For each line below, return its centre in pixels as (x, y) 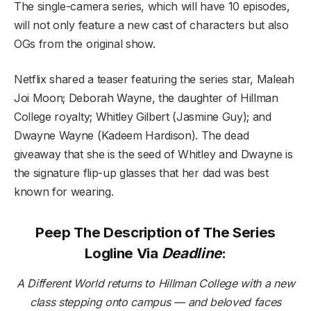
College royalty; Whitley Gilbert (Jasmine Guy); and (143, 116)
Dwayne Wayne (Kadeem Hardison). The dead (132, 135)
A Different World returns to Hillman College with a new (155, 284)
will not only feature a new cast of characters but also (151, 25)
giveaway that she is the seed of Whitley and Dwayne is (153, 154)
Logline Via (123, 253)
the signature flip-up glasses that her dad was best (141, 173)
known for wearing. (64, 191)
